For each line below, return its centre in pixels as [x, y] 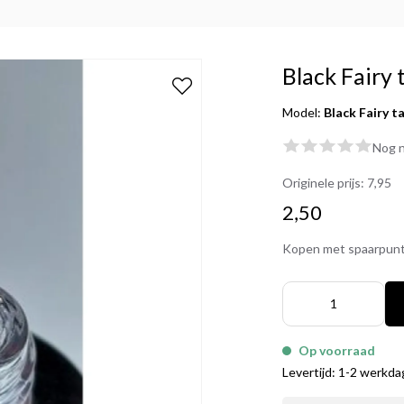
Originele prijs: [325, 183]
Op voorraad [337, 350]
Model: [303, 112]
